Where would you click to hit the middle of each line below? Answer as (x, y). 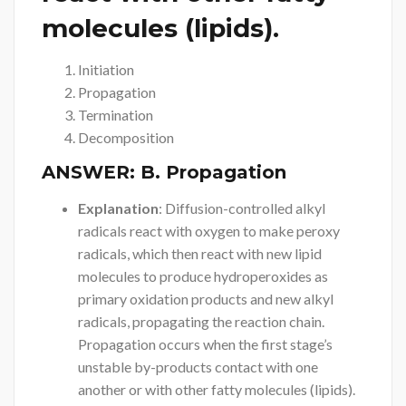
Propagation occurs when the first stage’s (205, 343)
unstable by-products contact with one (198, 366)
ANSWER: (91, 173)
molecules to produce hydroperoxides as (203, 275)
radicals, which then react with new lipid (200, 253)
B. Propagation (213, 173)
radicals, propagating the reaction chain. (201, 321)
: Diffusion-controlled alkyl (242, 208)
